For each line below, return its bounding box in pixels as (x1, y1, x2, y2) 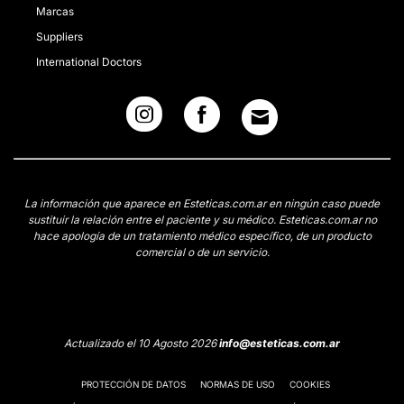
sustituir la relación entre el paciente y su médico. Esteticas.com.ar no (27, 213, 377, 226)
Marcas (36, 5, 74, 18)
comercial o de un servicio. (134, 245, 270, 259)
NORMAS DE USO (200, 379, 275, 390)
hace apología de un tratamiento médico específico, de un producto (32, 229, 372, 243)
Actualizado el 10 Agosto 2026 (64, 336, 219, 350)
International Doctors (36, 55, 142, 69)
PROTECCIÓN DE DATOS (81, 379, 186, 390)
